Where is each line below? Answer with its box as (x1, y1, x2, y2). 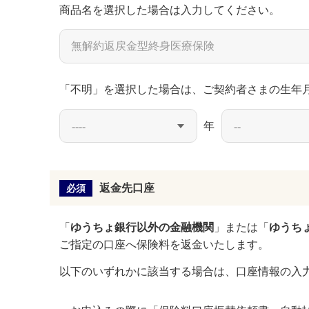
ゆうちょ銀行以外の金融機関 (70, 221, 214, 233)
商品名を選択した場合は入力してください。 (59, 4, 280, 17)
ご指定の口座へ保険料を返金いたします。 (59, 238, 269, 250)
